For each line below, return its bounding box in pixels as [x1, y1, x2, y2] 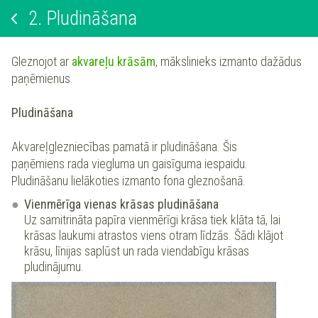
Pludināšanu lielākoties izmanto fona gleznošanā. [11, 173, 246, 189]
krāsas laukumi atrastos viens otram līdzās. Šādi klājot [24, 228, 283, 243]
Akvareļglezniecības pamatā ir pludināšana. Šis [11, 139, 237, 155]
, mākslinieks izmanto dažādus [155, 54, 302, 70]
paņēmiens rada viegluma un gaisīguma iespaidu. [11, 156, 248, 172]
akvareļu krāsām [72, 54, 155, 70]
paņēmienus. [11, 71, 73, 87]
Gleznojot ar [11, 54, 72, 70]
